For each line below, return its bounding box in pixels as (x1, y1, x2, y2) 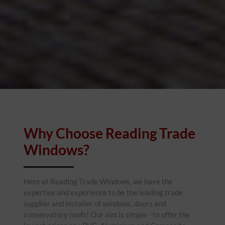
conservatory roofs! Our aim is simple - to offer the (24, 209, 190, 219)
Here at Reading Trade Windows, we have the (24, 176, 173, 186)
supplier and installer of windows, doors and (24, 198, 166, 208)
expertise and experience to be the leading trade (24, 187, 183, 197)
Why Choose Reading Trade (24, 124, 195, 142)
